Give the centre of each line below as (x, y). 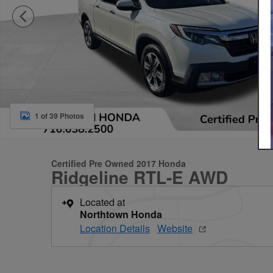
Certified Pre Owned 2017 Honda (119, 163)
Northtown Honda (121, 214)
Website (175, 228)
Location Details (115, 228)
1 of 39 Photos (59, 116)
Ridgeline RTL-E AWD (140, 177)
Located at (102, 202)
